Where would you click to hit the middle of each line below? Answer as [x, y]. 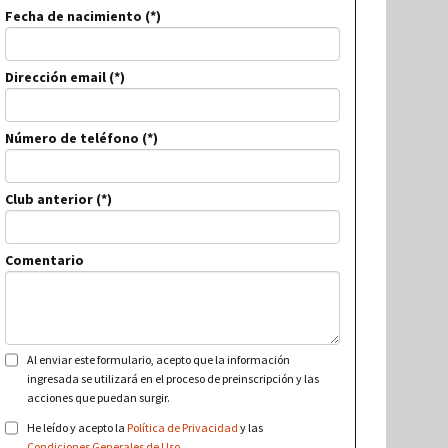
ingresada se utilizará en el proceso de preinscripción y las [173, 379]
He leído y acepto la [77, 428]
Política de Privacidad [183, 428]
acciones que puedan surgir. [99, 398]
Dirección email [56, 77]
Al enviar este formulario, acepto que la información [159, 360]
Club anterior [49, 199]
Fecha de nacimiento [74, 16]
